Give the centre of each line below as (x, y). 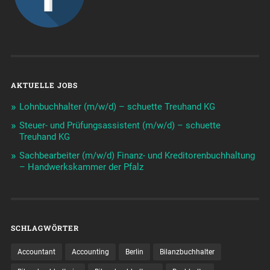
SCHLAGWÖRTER (45, 228)
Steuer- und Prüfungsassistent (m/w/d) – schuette (120, 125)
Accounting (90, 252)
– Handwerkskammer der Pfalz (81, 167)
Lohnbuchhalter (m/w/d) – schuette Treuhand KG (117, 106)
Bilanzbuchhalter (187, 252)
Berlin (134, 252)
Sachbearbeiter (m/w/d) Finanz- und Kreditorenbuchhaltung (137, 155)
